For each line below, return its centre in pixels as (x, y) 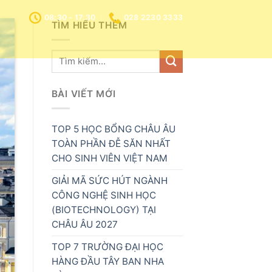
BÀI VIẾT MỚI (83, 93)
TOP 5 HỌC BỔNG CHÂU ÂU (113, 129)
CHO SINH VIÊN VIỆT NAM (109, 158)
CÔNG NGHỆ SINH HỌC (104, 195)
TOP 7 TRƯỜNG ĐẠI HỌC (107, 247)
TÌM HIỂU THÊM (89, 25)
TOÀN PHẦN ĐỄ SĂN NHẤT (111, 144)
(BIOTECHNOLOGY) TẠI (104, 210)
